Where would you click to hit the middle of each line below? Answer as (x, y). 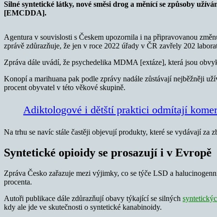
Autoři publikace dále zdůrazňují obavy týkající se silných (93, 198)
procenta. (18, 182)
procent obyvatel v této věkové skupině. (65, 87)
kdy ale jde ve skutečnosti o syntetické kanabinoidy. (83, 207)
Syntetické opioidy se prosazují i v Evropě (108, 152)
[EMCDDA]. (25, 13)
